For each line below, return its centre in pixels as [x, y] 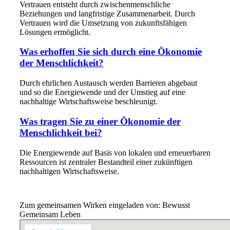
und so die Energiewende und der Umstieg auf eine [102, 92]
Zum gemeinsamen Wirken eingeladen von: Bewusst [105, 205]
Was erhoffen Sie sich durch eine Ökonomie [111, 52]
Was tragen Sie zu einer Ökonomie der [100, 121]
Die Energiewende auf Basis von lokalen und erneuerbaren [115, 152]
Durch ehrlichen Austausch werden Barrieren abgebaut [108, 83]
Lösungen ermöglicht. [55, 32]
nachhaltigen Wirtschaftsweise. [69, 171]
